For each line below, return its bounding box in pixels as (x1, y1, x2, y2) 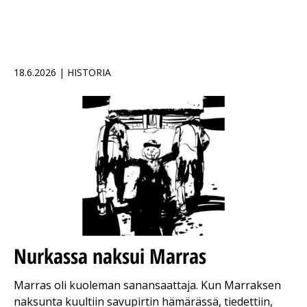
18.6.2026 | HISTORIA (14, 66, 111, 79)
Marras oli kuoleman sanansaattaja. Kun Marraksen (14, 278, 281, 293)
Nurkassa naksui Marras (14, 242, 206, 271)
